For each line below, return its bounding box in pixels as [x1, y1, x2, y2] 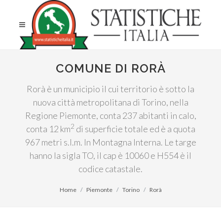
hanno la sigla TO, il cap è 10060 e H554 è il [30, 150, 191, 161]
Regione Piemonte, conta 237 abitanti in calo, [25, 110, 196, 121]
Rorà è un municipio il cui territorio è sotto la [27, 83, 194, 94]
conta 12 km [26, 123, 71, 134]
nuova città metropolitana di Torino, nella [33, 97, 188, 108]
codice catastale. [78, 163, 143, 174]
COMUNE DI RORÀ [55, 61, 166, 75]
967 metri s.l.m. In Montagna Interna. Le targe [25, 137, 196, 147]
